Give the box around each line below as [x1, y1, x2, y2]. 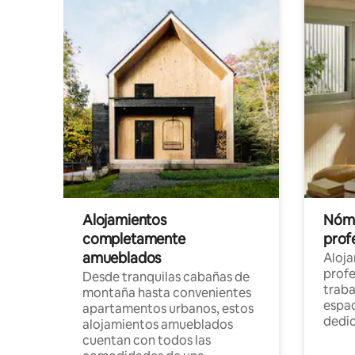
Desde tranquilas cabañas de [82, 268, 250, 285]
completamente [82, 229, 185, 248]
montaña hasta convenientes [82, 284, 251, 301]
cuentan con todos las [82, 331, 211, 349]
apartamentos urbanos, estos [82, 300, 254, 317]
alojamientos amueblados [82, 315, 233, 333]
